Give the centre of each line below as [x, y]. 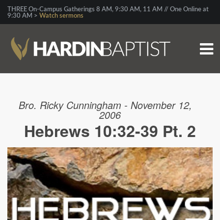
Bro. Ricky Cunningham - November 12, [105, 105]
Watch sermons [61, 16]
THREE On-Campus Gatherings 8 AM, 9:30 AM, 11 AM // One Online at [108, 10]
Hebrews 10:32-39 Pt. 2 [110, 131]
